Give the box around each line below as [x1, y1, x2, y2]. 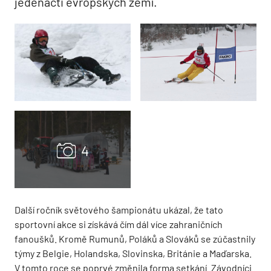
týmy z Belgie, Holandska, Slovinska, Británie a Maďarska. [15, 247, 252, 260]
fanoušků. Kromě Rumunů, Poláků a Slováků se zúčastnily [15, 233, 255, 245]
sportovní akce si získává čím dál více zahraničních [15, 218, 223, 230]
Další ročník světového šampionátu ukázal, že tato [15, 204, 223, 216]
